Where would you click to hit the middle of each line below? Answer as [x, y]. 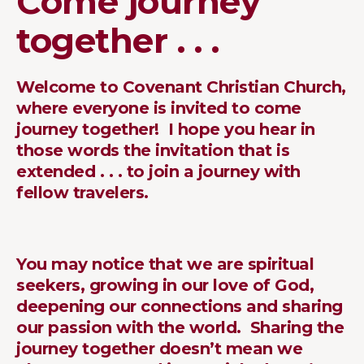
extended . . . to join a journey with [158, 171]
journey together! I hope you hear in [166, 129]
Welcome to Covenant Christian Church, [181, 87]
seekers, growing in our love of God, [165, 285]
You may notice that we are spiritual [165, 264]
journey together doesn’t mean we [159, 348]
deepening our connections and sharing [180, 306]
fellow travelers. [82, 192]
